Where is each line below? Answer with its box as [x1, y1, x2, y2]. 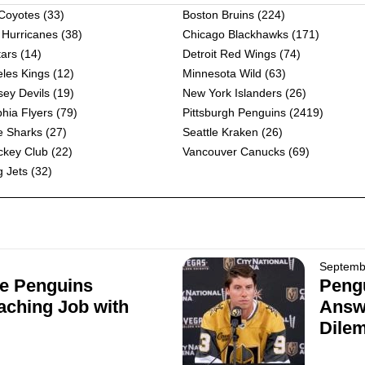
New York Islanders [182, 86, 282, 99]
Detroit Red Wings [182, 47, 276, 60]
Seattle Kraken [182, 125, 258, 139]
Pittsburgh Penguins [182, 106, 286, 119]
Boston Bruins [182, 8, 254, 21]
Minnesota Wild [182, 67, 262, 80]
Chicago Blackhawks [182, 28, 288, 41]
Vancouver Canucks [182, 145, 285, 158]
